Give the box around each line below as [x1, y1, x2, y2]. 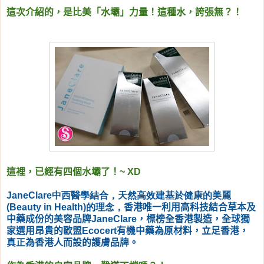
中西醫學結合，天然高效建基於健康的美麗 [52, 190, 231, 201]
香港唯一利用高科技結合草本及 [124, 202, 256, 213]
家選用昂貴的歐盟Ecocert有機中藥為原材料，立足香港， [6, 226, 249, 236]
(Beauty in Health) [6, 202, 86, 213]
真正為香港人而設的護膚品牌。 [6, 237, 138, 248]
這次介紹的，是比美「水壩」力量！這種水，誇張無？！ [6, 7, 242, 18]
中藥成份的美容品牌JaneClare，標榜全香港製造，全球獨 [6, 214, 250, 225]
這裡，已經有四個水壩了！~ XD [6, 167, 141, 177]
